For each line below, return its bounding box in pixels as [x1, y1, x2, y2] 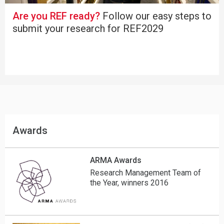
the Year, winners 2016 [90, 178, 169, 188]
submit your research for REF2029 [12, 22, 163, 35]
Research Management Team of [90, 168, 201, 178]
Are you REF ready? [12, 10, 100, 22]
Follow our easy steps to [100, 10, 211, 22]
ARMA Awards [90, 155, 142, 165]
